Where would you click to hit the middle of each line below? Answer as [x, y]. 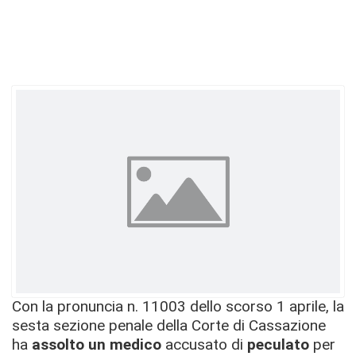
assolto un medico [97, 344]
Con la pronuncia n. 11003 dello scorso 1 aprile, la [178, 306]
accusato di [204, 344]
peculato [278, 344]
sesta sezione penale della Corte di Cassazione [169, 325]
